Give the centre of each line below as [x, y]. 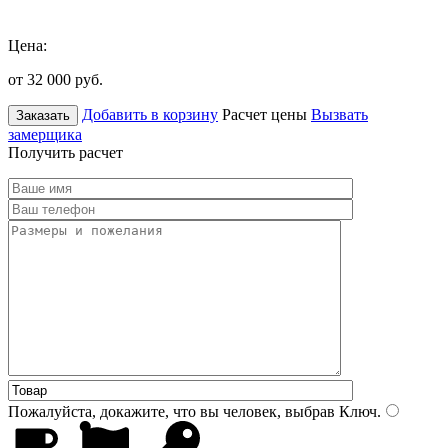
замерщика [45, 134]
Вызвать [339, 114]
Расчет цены [264, 114]
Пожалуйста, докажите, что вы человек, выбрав [171, 411]
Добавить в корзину [150, 114]
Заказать [43, 115]
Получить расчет [65, 152]
